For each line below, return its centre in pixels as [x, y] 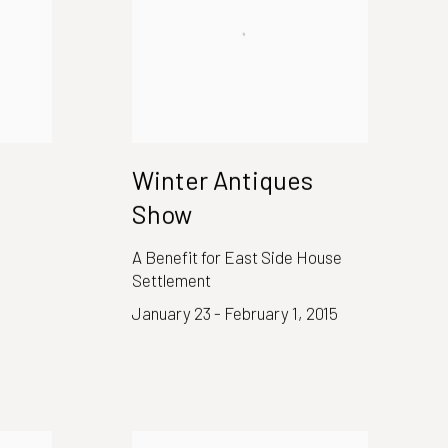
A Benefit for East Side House [237, 256]
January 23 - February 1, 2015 [235, 312]
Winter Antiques [222, 179]
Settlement [171, 279]
